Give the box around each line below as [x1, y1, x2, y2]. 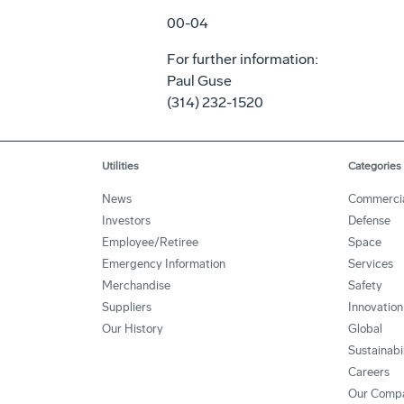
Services [347, 257, 393, 271]
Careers [347, 365, 390, 379]
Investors [102, 214, 151, 227]
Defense [347, 214, 390, 227]
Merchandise [102, 279, 170, 292]
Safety [347, 279, 382, 292]
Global [347, 322, 382, 335]
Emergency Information [102, 257, 225, 271]
